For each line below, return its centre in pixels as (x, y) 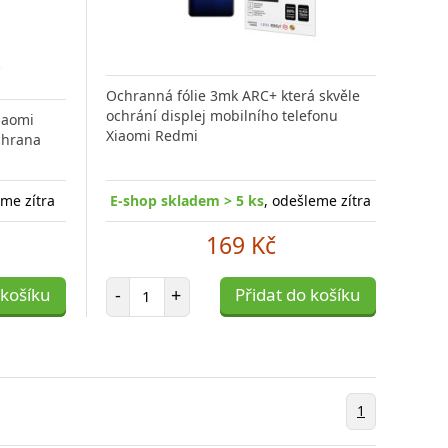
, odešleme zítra (318, 200)
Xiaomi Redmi (151, 135)
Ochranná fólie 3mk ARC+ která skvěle (232, 95)
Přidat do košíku (297, 294)
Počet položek (191, 285)
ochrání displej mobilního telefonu (221, 115)
